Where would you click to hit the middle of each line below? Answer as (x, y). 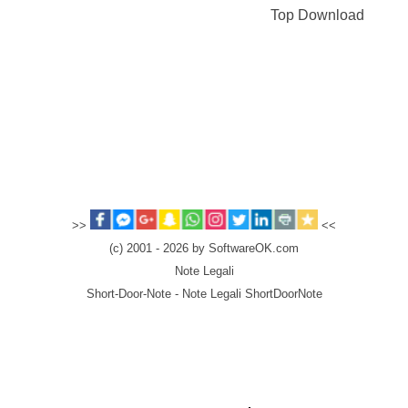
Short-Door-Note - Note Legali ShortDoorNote (204, 295)
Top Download (317, 15)
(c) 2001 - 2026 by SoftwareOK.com (204, 249)
